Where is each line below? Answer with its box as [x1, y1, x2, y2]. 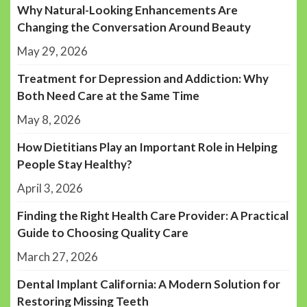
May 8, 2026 [17, 112, 81, 127]
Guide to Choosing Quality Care [17, 225, 188, 240]
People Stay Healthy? [17, 156, 132, 171]
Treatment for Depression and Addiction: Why [17, 71, 269, 86]
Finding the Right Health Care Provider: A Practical [17, 208, 288, 223]
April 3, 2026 [17, 180, 83, 195]
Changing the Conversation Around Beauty [17, 19, 251, 34]
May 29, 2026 [17, 43, 88, 58]
